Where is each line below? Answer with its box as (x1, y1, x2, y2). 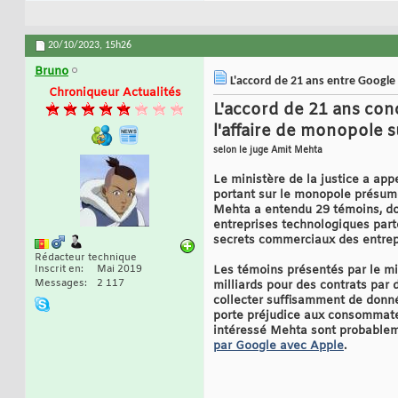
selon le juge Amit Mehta (213, 145, 322, 157)
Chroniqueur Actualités (48, 85, 181, 101)
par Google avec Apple (213, 338, 344, 354)
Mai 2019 (97, 263, 142, 276)
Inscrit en (35, 263, 81, 276)
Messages (35, 277, 84, 291)
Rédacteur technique (35, 251, 137, 265)
